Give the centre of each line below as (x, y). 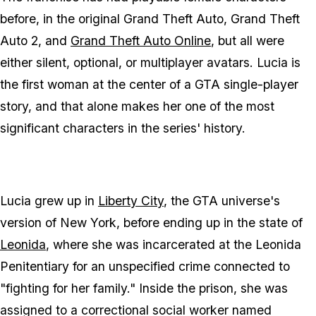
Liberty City (131, 201)
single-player (259, 85)
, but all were (248, 41)
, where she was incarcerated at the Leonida (174, 245)
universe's (249, 201)
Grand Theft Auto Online (141, 41)
